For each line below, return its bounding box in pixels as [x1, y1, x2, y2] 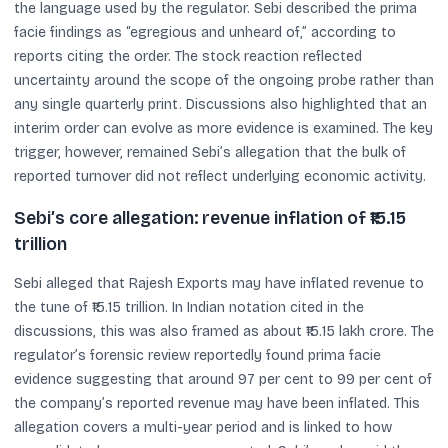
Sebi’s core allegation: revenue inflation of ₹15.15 [14, 208, 406, 229]
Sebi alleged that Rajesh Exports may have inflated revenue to [14, 275, 424, 292]
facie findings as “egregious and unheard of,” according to [14, 23, 396, 41]
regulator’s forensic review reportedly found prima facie [14, 347, 381, 364]
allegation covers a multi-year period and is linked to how [14, 419, 392, 436]
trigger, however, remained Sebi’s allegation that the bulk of [14, 143, 406, 161]
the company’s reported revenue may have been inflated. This [14, 395, 420, 412]
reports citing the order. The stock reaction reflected [14, 47, 362, 65]
